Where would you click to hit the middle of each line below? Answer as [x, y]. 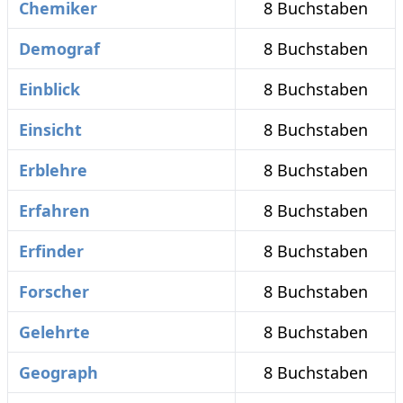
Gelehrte [54, 332]
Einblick [49, 89]
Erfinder [51, 251]
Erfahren [54, 210]
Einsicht [50, 130]
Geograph [58, 372]
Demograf [59, 49]
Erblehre [53, 170]
